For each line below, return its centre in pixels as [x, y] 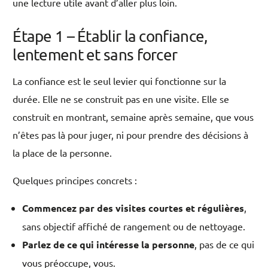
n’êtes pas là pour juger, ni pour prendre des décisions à [131, 135]
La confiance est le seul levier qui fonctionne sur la [120, 81]
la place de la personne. [63, 153]
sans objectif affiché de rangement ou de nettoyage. [134, 226]
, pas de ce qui [225, 244]
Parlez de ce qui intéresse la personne [109, 245]
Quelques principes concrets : [75, 180]
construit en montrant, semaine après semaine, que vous [133, 117]
